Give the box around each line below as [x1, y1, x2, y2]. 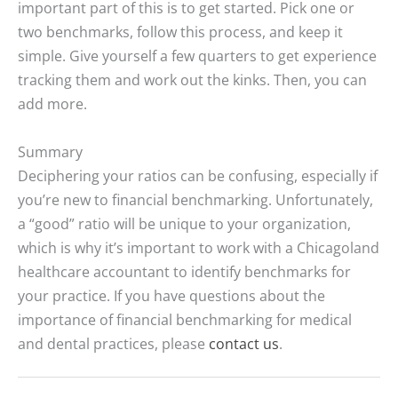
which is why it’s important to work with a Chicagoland [18, 236, 379, 258]
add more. [18, 93, 87, 115]
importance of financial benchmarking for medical [18, 308, 352, 330]
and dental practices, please [18, 332, 209, 354]
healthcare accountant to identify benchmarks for [18, 260, 351, 282]
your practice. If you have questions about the [18, 284, 325, 306]
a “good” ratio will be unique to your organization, [18, 212, 351, 234]
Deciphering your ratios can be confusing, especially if [18, 164, 378, 186]
